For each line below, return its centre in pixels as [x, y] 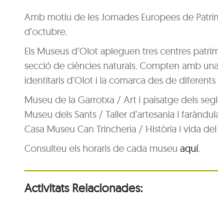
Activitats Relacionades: [83, 188]
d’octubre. [46, 32]
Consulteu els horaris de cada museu [102, 148]
